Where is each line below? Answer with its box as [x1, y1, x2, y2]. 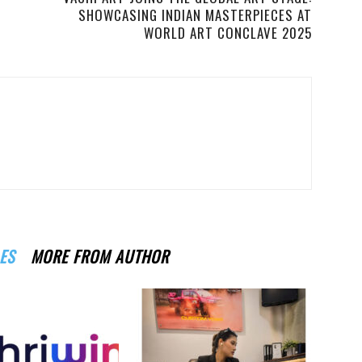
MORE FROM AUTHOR [31, 244, 169, 268]
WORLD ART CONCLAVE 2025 [144, 23, 312, 43]
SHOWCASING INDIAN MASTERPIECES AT [78, 5, 312, 25]
